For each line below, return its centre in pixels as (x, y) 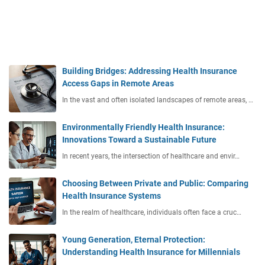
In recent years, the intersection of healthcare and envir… (151, 156)
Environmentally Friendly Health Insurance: (143, 127)
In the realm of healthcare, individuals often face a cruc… (152, 212)
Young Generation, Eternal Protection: (134, 239)
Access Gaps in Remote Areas (118, 83)
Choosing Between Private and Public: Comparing (155, 183)
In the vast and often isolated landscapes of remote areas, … (158, 100)
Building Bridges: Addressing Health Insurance (150, 71)
